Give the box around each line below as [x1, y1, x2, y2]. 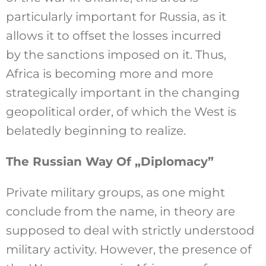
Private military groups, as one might [5, 185, 225, 199]
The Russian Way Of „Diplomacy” [5, 154, 214, 169]
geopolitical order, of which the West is [5, 104, 236, 119]
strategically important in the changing [5, 85, 240, 100]
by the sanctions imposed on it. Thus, [5, 47, 226, 62]
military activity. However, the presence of [5, 242, 252, 256]
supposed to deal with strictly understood [5, 223, 255, 237]
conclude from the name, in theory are [5, 204, 235, 218]
